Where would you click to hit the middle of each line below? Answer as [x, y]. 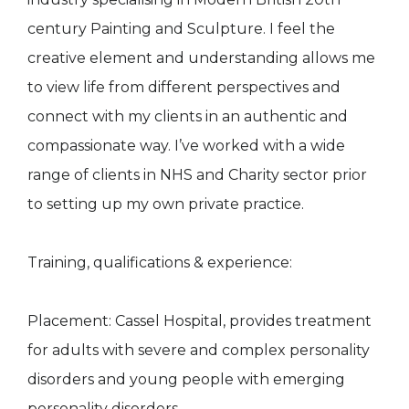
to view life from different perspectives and [184, 87]
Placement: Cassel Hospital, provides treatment [199, 320]
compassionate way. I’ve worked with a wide [186, 145]
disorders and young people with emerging [186, 379]
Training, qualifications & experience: [160, 262]
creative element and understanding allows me [201, 58]
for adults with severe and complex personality [199, 350]
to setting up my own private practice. [166, 204]
